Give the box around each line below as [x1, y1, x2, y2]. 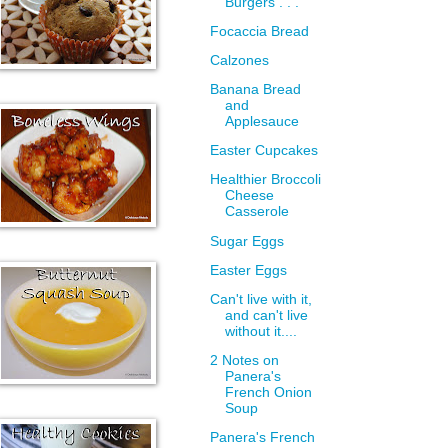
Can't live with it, [210, 291, 313, 307]
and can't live [225, 307, 309, 323]
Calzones [210, 53, 270, 69]
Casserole [225, 204, 290, 220]
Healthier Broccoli [210, 172, 322, 188]
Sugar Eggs [210, 233, 285, 249]
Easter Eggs [210, 262, 288, 278]
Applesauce [225, 114, 300, 130]
